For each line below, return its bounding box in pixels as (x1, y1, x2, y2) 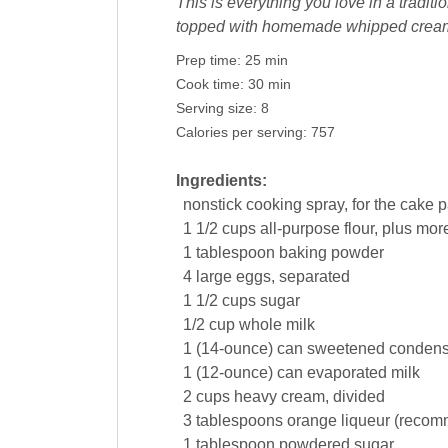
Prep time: (175, 53, 245, 69)
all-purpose (259, 220, 340, 238)
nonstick (182, 196, 242, 214)
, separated (270, 268, 350, 286)
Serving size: (175, 101, 261, 117)
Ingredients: (175, 172, 267, 190)
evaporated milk (306, 364, 420, 382)
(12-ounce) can (195, 364, 303, 382)
